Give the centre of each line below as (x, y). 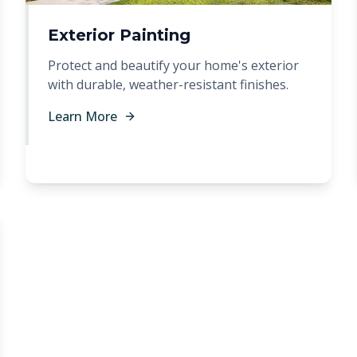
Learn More (82, 116)
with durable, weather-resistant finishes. (168, 84)
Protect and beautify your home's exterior (173, 65)
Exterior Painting (119, 35)
